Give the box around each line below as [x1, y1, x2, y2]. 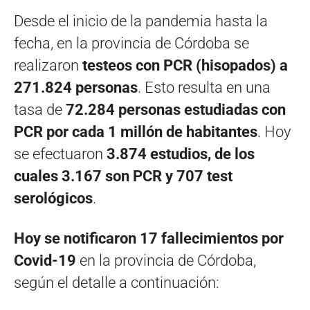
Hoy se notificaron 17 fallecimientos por [14, 229, 284, 247]
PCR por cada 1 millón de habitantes [14, 122, 257, 140]
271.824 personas [14, 78, 138, 96]
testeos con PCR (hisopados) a [82, 56, 288, 74]
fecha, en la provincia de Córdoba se [14, 34, 249, 52]
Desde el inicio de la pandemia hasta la [14, 12, 268, 30]
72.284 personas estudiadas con [66, 100, 286, 118]
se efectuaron [14, 145, 107, 163]
